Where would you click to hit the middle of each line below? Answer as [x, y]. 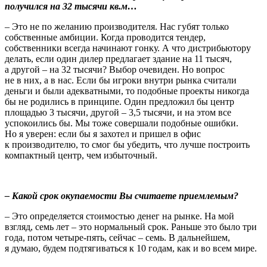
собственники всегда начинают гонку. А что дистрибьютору [128, 48]
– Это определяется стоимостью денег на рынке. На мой [119, 216]
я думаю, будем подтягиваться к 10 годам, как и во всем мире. [131, 248]
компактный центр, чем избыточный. [81, 155]
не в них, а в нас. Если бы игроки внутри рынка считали [121, 80]
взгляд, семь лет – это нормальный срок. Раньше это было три [131, 226]
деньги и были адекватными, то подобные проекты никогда [127, 91]
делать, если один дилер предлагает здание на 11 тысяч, [118, 58]
